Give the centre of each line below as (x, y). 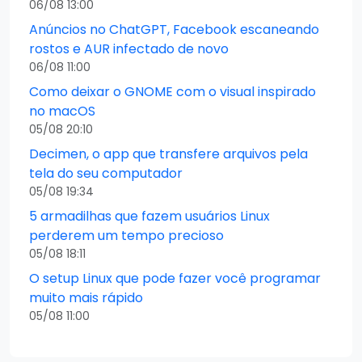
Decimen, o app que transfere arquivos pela (168, 154)
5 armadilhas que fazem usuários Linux (149, 216)
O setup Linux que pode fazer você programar (175, 278)
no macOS (62, 111)
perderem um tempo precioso (126, 235)
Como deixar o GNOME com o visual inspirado (173, 91)
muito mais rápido (86, 297)
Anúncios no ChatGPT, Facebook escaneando (174, 29)
